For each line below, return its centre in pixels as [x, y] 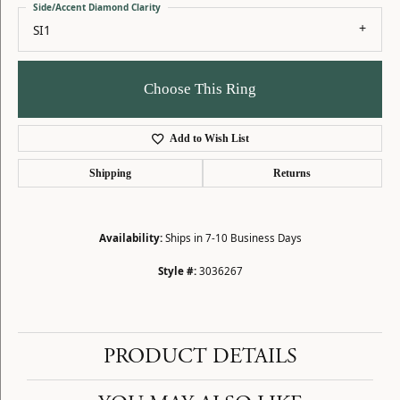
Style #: [177, 271]
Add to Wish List [209, 139]
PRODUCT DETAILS [200, 357]
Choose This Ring [200, 89]
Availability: [130, 238]
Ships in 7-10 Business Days [233, 238]
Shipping [110, 174]
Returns [292, 174]
